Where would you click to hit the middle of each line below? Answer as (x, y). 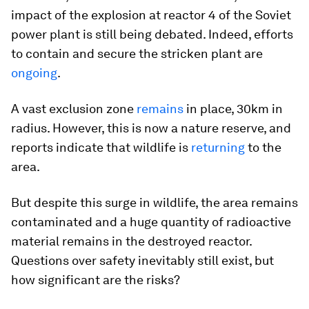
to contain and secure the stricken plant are (137, 53)
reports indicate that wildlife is (101, 147)
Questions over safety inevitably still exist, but (142, 260)
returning (218, 147)
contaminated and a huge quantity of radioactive (151, 222)
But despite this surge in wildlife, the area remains (154, 202)
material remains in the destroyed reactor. (131, 241)
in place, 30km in (233, 109)
